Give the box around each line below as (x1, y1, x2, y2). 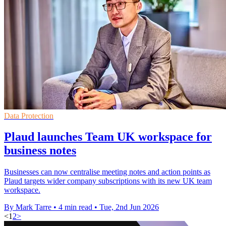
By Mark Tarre (4, 203, 51, 212)
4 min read (59, 203, 92, 212)
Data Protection (4, 111, 53, 120)
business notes (4, 144, 76, 157)
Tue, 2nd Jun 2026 (99, 203, 159, 212)
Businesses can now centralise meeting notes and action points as (4, 167, 210, 177)
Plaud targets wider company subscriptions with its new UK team (4, 177, 212, 186)
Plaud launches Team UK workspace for (4, 130, 212, 144)
